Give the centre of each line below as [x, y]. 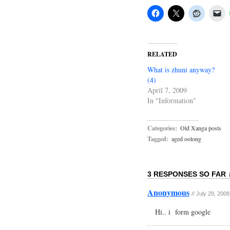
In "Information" [172, 100]
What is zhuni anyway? [181, 70]
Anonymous [168, 192]
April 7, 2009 [167, 90]
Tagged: [158, 139]
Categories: [162, 128]
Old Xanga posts [201, 128]
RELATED [162, 54]
